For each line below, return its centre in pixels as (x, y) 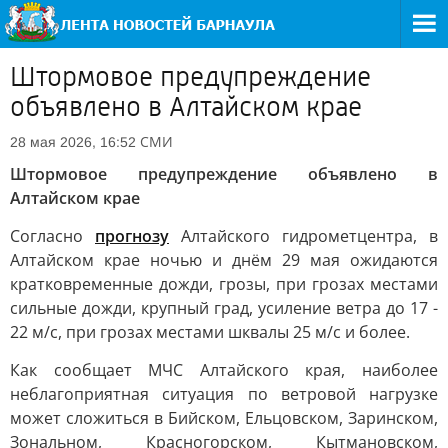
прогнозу (132, 236)
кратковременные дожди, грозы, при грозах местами (224, 284)
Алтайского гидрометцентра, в (303, 236)
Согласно (52, 236)
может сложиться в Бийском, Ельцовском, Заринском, (224, 418)
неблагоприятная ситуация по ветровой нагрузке (224, 394)
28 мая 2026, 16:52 (73, 142)
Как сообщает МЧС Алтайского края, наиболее (224, 370)
